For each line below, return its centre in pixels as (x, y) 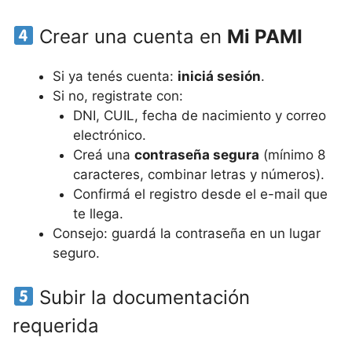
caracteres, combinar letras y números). (198, 174)
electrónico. (109, 135)
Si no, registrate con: (118, 96)
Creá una (103, 155)
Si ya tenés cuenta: (115, 76)
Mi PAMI (265, 37)
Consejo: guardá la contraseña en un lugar (187, 233)
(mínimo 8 (292, 155)
